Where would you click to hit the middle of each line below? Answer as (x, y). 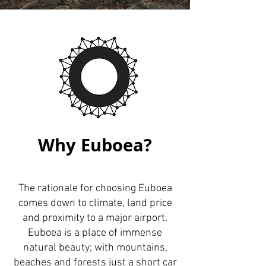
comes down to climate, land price (95, 203)
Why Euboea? (95, 145)
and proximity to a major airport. (95, 218)
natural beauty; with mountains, (95, 248)
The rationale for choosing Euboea (95, 189)
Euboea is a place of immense (95, 233)
